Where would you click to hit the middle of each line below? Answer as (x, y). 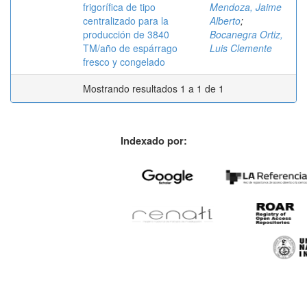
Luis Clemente (241, 48)
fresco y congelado (124, 61)
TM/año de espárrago (130, 48)
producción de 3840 (126, 34)
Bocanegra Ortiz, (246, 34)
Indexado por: (153, 140)
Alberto (225, 20)
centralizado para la (126, 20)
